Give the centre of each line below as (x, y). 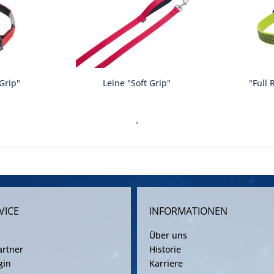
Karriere (166, 263)
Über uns (168, 235)
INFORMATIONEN (188, 211)
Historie (165, 249)
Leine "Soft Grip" (137, 83)
